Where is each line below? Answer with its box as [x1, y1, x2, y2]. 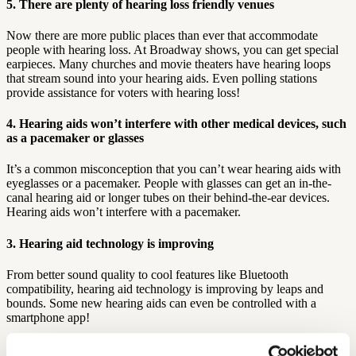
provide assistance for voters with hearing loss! [6, 85, 240, 99]
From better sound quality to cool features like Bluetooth [6, 267, 288, 281]
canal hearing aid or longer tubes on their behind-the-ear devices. [6, 191, 330, 205]
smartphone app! [6, 310, 90, 324]
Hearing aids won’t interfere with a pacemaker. [6, 205, 241, 219]
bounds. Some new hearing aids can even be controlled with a [6, 296, 316, 310]
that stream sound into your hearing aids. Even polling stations [6, 71, 317, 85]
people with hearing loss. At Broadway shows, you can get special [6, 42, 339, 56]
